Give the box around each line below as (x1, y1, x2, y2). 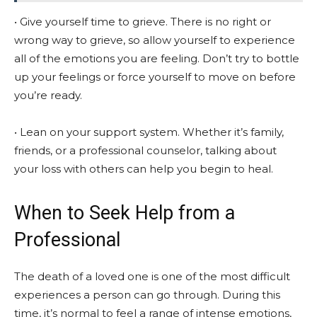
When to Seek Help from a (14, 202, 235, 224)
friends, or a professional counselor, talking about (14, 144, 277, 157)
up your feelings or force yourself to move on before (14, 70, 296, 83)
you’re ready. (14, 88, 82, 102)
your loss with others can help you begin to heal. (14, 162, 273, 175)
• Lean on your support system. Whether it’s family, (14, 125, 284, 139)
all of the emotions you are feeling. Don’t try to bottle (14, 52, 299, 65)
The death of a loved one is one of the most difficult (14, 270, 290, 283)
